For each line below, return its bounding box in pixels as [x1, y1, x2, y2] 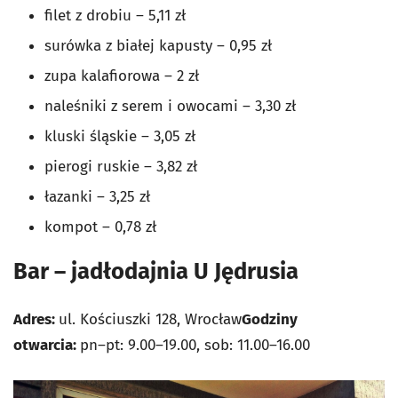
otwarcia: [13, 336, 80, 355]
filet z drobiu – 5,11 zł [44, 6, 186, 26]
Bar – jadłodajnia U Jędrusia [13, 258, 304, 286]
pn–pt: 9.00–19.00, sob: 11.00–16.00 [80, 336, 310, 355]
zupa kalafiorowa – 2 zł [44, 67, 199, 86]
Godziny [242, 310, 298, 330]
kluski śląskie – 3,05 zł [44, 127, 195, 147]
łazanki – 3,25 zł [44, 187, 150, 207]
